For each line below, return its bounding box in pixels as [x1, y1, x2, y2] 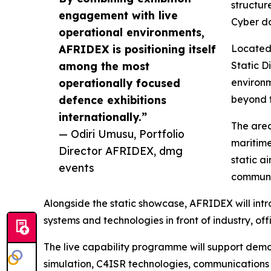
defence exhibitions [59, 93, 166, 106]
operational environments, [59, 25, 204, 39]
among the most [59, 59, 149, 73]
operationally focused [59, 76, 180, 90]
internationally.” [59, 110, 147, 123]
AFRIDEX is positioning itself [59, 42, 216, 56]
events [59, 161, 94, 174]
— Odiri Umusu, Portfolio [59, 127, 184, 140]
